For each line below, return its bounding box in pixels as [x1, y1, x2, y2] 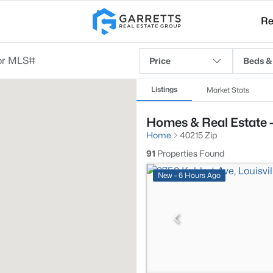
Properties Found [155, 148, 224, 158]
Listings [151, 85, 177, 94]
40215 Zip [180, 130, 217, 140]
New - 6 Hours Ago [158, 171, 221, 180]
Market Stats [207, 85, 249, 94]
